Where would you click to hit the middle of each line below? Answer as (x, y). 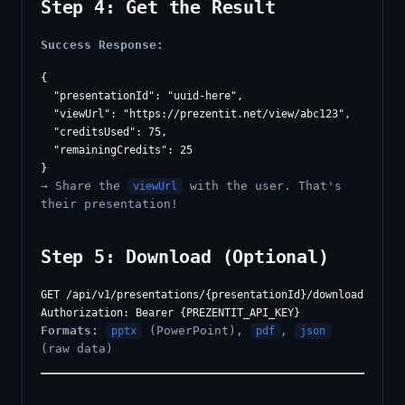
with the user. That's (262, 186)
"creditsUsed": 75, (104, 132)
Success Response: (102, 45)
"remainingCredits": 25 (117, 150)
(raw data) (77, 348)
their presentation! (109, 204)
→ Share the (84, 186)
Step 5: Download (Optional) (185, 257)
